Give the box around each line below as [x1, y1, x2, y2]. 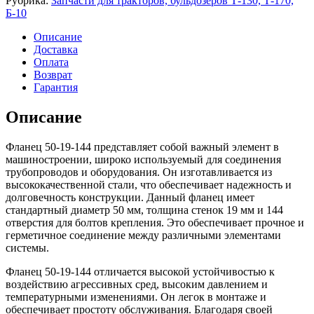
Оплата [34, 55, 69, 68]
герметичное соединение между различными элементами [6, 228, 281, 241]
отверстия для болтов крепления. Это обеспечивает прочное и [6, 216, 304, 228]
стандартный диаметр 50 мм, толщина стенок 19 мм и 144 [6, 203, 283, 216]
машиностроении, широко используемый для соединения [6, 153, 281, 165]
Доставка [34, 43, 78, 55]
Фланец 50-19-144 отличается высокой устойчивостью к [6, 265, 275, 278]
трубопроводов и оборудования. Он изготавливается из [6, 165, 272, 178]
